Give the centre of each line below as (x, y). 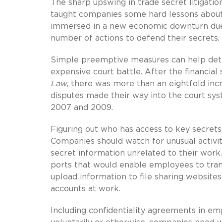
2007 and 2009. (82, 107)
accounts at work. (85, 189)
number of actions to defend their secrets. (135, 38)
